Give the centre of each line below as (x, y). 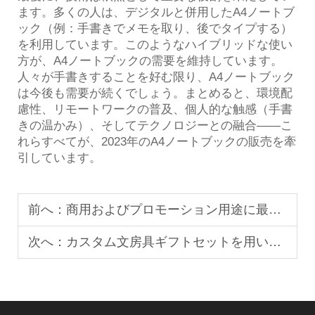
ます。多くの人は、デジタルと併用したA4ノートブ (156, 12)
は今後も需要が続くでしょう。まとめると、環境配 (155, 93)
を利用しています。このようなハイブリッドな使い (155, 44)
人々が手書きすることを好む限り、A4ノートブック (156, 77)
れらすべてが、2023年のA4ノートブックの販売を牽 (157, 141)
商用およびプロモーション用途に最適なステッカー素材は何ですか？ (167, 209)
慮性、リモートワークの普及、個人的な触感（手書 (155, 109)
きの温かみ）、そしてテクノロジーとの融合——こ (155, 125)
